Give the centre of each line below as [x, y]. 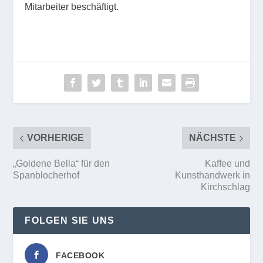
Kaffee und [227, 164]
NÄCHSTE [212, 138]
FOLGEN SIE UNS [70, 221]
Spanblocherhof [46, 176]
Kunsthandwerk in [212, 176]
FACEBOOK [80, 256]
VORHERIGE [56, 138]
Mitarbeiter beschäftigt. [72, 7]
